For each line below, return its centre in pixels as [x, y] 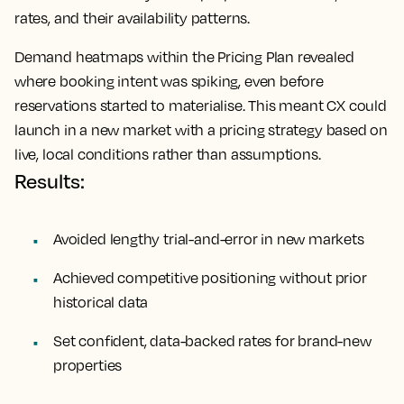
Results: [50, 181]
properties [88, 366]
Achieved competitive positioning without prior [210, 278]
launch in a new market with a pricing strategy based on [202, 130]
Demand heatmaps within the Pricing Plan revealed [184, 57]
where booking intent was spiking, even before [169, 82]
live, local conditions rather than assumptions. [168, 155]
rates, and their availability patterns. [132, 18]
